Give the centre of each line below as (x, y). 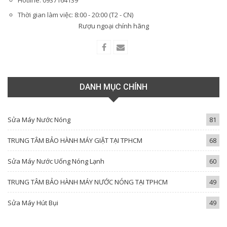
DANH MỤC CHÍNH (113, 87)
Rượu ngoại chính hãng (113, 26)
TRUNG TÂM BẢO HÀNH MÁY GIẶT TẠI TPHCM (75, 140)
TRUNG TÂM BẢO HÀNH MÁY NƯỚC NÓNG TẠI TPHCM (88, 182)
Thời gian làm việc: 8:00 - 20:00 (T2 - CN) (75, 15)
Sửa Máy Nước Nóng (39, 119)
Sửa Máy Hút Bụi (33, 202)
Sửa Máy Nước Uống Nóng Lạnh (56, 161)
